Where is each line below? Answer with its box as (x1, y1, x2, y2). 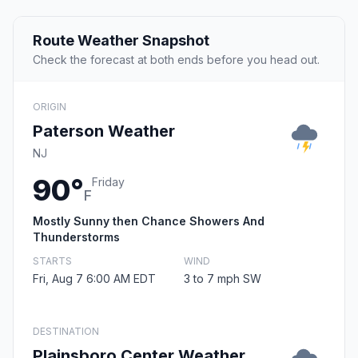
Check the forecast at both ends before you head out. (33, 53, 320, 67)
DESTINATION (33, 325, 99, 338)
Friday (92, 175, 125, 189)
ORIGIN (33, 101, 66, 113)
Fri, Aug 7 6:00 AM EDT (33, 272, 156, 286)
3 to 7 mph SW (184, 272, 261, 286)
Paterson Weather (33, 121, 175, 141)
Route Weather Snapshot (33, 32, 209, 50)
